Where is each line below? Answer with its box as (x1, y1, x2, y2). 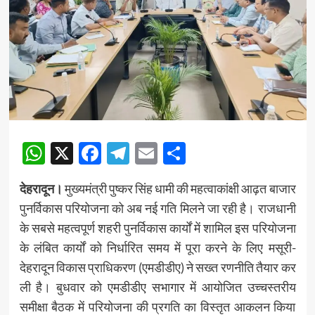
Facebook (101, 139, 198, 167)
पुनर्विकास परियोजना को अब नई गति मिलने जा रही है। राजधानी (19, 200, 296, 216)
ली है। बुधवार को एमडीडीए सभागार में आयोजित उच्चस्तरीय (19, 278, 296, 295)
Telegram (129, 139, 219, 167)
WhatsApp (44, 139, 151, 167)
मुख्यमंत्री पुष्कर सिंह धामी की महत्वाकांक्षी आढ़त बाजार (62, 180, 296, 196)
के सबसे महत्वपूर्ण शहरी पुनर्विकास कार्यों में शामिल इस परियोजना (19, 219, 296, 236)
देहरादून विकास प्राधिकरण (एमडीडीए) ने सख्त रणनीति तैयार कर (19, 259, 296, 275)
